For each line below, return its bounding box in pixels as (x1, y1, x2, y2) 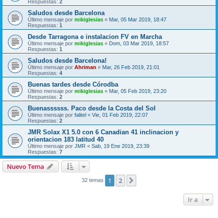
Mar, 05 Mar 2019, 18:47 (109, 17, 166, 22)
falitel (74, 112, 86, 118)
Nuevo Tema (7, 162, 44, 171)
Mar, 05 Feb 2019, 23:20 (109, 88, 166, 94)
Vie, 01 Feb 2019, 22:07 (92, 112, 148, 118)
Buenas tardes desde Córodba (28, 81, 118, 88)
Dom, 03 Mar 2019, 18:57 (109, 40, 169, 46)
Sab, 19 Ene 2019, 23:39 (91, 143, 149, 149)
